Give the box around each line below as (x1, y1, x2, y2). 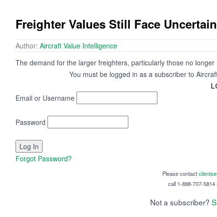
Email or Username (15, 93, 75, 103)
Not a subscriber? (150, 197, 212, 208)
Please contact (162, 170, 199, 178)
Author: (15, 41, 40, 51)
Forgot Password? (15, 154, 72, 164)
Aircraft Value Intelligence (40, 41, 117, 51)
